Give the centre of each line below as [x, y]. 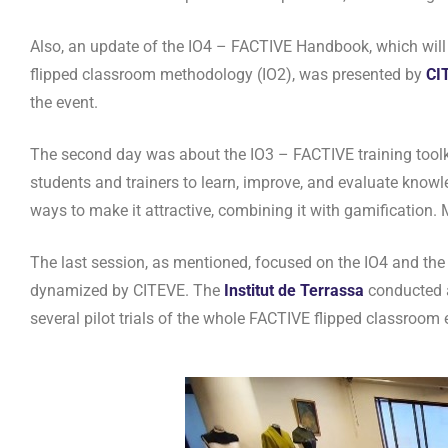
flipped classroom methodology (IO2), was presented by [228, 75]
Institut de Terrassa [294, 291]
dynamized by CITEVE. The [127, 291]
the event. [64, 103]
